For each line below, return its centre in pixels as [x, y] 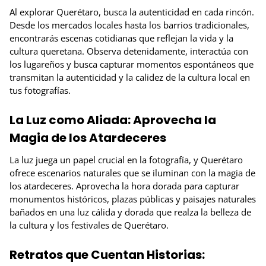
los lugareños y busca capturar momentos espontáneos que [132, 64]
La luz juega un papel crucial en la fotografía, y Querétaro [126, 160]
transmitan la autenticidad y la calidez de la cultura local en [130, 77]
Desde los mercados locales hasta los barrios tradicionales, [129, 25]
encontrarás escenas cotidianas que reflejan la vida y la [121, 38]
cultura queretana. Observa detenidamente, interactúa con [129, 51]
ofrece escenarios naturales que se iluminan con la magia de [132, 173]
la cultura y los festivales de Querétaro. [89, 225]
